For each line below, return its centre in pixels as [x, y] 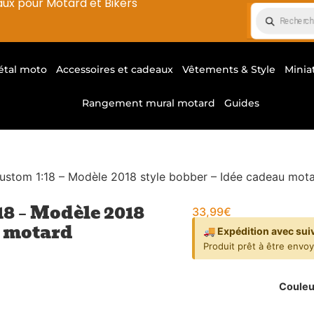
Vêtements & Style [229, 69]
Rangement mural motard [149, 103]
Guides [242, 103]
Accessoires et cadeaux [115, 69]
